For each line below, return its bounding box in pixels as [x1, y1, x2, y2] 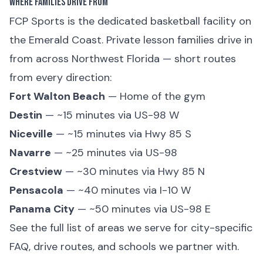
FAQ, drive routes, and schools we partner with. [9, 240, 239, 254]
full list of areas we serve [50, 221, 171, 235]
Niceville [9, 127, 53, 141]
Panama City [9, 202, 75, 216]
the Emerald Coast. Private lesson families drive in [9, 33, 252, 47]
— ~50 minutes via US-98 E [75, 202, 211, 216]
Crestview [9, 164, 62, 178]
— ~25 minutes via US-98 [51, 146, 177, 160]
